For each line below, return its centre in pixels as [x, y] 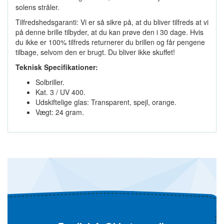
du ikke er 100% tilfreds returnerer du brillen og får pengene [110, 42]
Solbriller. [50, 82]
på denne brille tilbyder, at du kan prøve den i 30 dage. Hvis [109, 32]
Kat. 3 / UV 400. [60, 92]
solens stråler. [37, 7]
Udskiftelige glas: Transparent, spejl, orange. [106, 102]
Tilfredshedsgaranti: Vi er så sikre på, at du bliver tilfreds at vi [112, 22]
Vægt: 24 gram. [60, 112]
